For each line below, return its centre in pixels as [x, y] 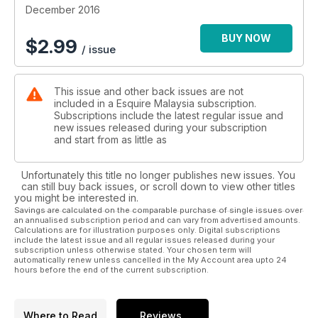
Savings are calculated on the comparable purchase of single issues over [158, 210]
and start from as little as [110, 139]
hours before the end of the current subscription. [111, 269]
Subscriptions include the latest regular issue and [169, 115]
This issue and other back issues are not [149, 91]
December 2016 [63, 9]
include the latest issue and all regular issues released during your [144, 240]
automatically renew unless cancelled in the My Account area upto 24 [150, 259]
